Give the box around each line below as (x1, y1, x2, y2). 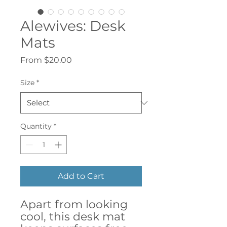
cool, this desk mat (20, 210, 125, 224)
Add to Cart (58, 171, 104, 181)
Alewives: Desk (20, 17, 126, 35)
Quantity (20, 122, 52, 131)
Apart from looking (20, 198, 128, 212)
